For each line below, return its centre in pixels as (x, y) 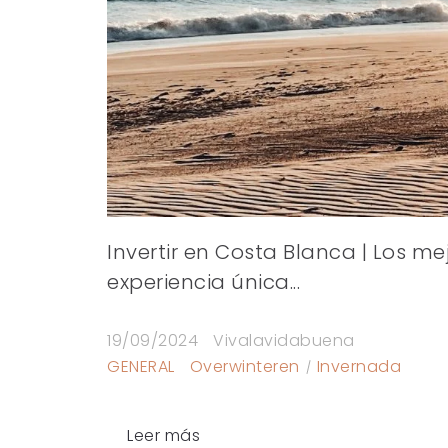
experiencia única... (203, 282)
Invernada (358, 367)
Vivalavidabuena (284, 341)
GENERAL (141, 367)
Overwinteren (244, 367)
